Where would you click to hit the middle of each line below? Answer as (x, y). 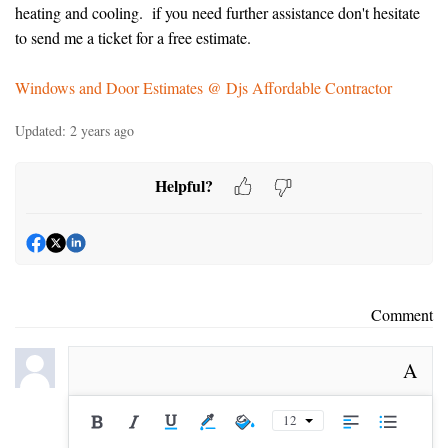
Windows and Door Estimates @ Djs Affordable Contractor (203, 87)
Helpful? (184, 185)
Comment (402, 314)
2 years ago (102, 130)
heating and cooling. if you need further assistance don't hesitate (217, 12)
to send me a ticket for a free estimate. (133, 37)
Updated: (40, 130)
